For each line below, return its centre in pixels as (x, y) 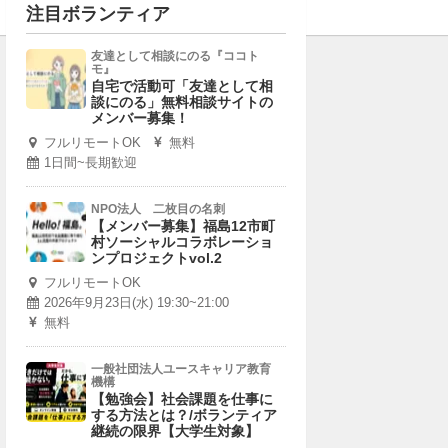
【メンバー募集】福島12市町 (183, 226)
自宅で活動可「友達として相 (182, 86)
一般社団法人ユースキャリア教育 (181, 369)
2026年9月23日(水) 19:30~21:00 (136, 302)
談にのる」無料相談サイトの (182, 102)
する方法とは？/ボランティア (184, 415)
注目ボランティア (98, 14)
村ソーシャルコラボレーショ (182, 242)
